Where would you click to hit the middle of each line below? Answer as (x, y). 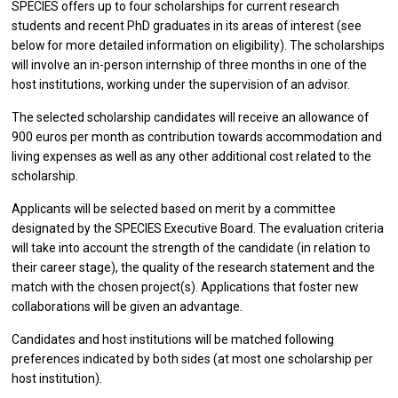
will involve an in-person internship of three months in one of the (190, 65)
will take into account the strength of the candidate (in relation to (191, 248)
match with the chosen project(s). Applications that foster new (185, 287)
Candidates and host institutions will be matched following (173, 340)
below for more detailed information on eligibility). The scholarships (199, 46)
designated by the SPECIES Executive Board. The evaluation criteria (198, 229)
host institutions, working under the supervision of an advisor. (181, 85)
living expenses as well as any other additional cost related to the (192, 157)
